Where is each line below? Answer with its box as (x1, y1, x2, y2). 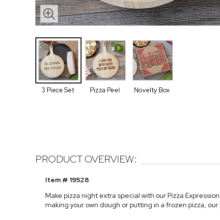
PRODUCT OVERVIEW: (35, 153, 137, 166)
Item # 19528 (45, 175, 89, 185)
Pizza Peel (89, 86, 120, 94)
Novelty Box (134, 86, 169, 94)
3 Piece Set (41, 86, 74, 94)
